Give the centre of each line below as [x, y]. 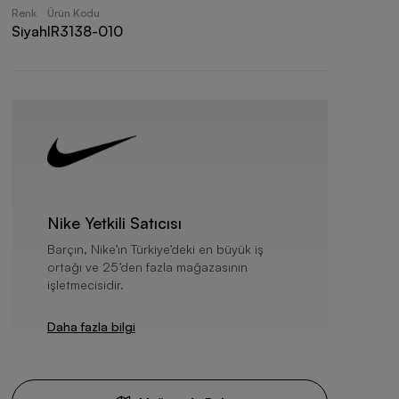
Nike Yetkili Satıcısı [114, 223]
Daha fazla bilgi [91, 326]
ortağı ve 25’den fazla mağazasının [147, 267]
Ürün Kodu [73, 13]
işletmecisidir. [85, 285]
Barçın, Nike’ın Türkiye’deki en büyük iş [155, 249]
